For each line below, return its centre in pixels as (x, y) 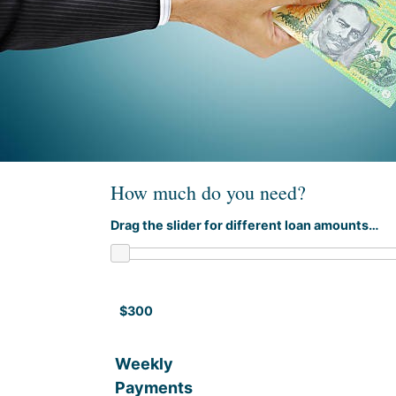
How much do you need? (208, 192)
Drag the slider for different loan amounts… (245, 225)
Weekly (144, 363)
